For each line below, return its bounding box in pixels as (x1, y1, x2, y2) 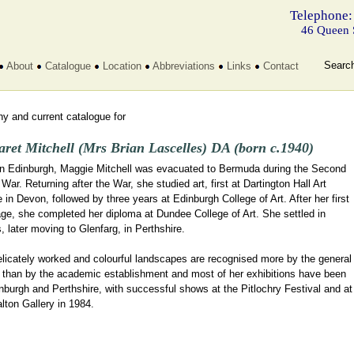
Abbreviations (152, 60, 215, 72)
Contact (262, 60, 299, 72)
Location (102, 60, 141, 72)
